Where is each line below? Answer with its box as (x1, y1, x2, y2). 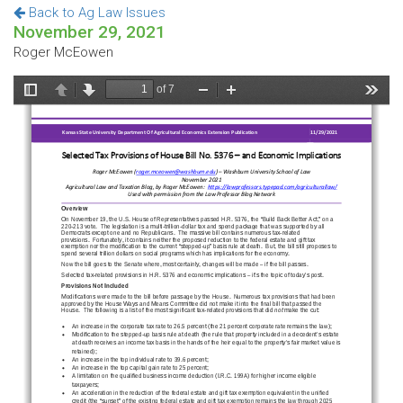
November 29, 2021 (13, 22, 166, 42)
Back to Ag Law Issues (25, 4, 166, 21)
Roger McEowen (13, 44, 113, 60)
